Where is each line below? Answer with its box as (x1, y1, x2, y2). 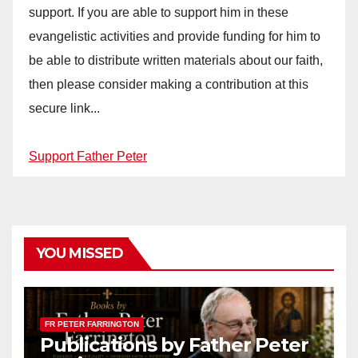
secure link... (29, 101, 100, 116)
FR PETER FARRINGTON (45, 320, 139, 329)
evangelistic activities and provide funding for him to (29, 30, 320, 44)
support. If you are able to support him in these (29, 6, 288, 20)
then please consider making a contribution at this (29, 78, 308, 92)
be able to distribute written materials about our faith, (29, 54, 323, 68)
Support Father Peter (29, 149, 147, 164)
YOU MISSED (36, 245, 123, 263)
